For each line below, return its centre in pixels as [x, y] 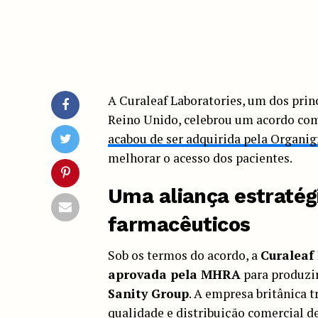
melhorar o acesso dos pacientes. [200, 158]
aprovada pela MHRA [174, 274]
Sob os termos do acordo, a [184, 255]
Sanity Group [148, 293]
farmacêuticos [179, 224]
